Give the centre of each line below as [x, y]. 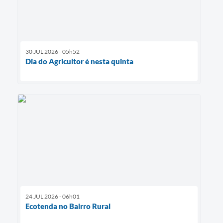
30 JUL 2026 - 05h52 [53, 51]
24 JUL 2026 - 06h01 [53, 197]
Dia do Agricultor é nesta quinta [79, 61]
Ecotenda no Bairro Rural [68, 206]
